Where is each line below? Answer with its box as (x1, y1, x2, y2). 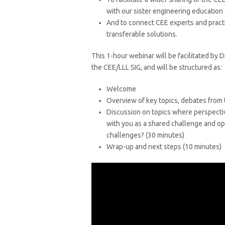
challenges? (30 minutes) (106, 131, 184, 139)
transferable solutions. (106, 30, 177, 38)
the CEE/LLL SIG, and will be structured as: (91, 63, 222, 71)
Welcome (106, 85, 136, 93)
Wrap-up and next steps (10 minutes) (106, 143, 221, 151)
